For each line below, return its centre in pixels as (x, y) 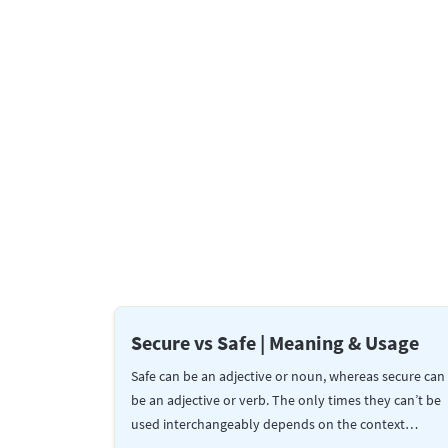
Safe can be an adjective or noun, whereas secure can (288, 375)
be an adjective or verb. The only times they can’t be (286, 399)
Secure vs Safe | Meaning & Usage (275, 342)
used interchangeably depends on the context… (275, 423)
